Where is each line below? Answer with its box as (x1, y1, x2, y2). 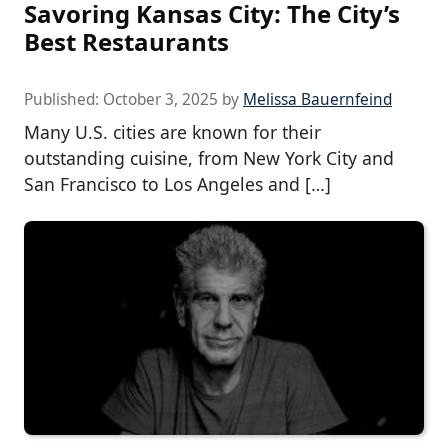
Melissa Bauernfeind (243, 89, 392, 111)
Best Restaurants (24, 25, 229, 59)
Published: (24, 89, 103, 111)
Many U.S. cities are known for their (24, 120, 321, 145)
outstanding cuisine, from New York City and (24, 146, 394, 171)
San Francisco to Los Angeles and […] (24, 172, 331, 197)
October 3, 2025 (103, 89, 218, 111)
